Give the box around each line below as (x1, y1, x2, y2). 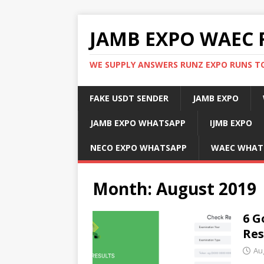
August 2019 (156, 177, 256, 200)
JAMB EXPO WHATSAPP (90, 117, 186, 128)
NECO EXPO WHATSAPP (90, 142, 187, 153)
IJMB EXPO (210, 117, 252, 128)
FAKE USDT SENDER (90, 93, 169, 104)
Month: (93, 177, 156, 200)
